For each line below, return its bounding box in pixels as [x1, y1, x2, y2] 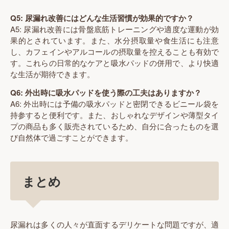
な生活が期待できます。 [10, 68, 95, 79]
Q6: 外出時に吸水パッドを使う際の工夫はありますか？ [10, 87, 201, 99]
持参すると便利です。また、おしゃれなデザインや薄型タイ [10, 109, 219, 121]
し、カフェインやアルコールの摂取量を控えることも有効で [10, 45, 219, 57]
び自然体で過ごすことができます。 [10, 132, 133, 143]
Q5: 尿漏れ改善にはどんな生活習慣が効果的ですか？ [10, 12, 194, 24]
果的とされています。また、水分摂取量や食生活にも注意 [10, 34, 219, 45]
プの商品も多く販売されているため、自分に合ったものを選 [10, 121, 219, 132]
